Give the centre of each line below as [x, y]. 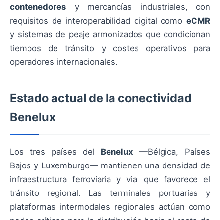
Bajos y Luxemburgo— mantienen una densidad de [110, 165]
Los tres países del [55, 152]
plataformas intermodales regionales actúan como [110, 207]
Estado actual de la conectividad [101, 98]
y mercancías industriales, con [138, 7]
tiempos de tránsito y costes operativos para [110, 48]
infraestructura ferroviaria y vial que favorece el [110, 179]
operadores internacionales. [64, 62]
